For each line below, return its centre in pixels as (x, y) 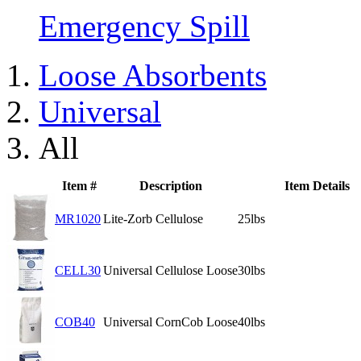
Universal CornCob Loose (170, 322)
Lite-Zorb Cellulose (153, 219)
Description (170, 186)
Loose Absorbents (153, 76)
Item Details (317, 186)
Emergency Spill (144, 27)
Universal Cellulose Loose (170, 271)
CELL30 (78, 271)
